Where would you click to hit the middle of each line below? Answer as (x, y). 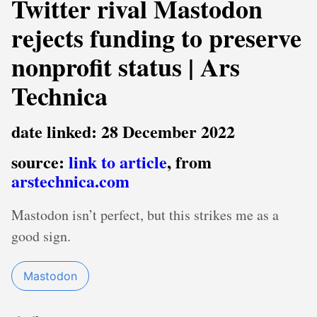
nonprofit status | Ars (126, 67)
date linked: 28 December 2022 (123, 131)
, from (189, 162)
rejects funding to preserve (156, 38)
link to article (118, 162)
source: (40, 162)
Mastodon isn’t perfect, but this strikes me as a (145, 215)
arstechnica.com (70, 181)
